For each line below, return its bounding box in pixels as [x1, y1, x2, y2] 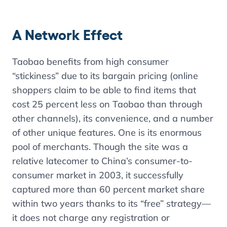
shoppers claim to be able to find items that [12, 84, 196, 96]
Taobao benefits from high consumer [12, 56, 169, 67]
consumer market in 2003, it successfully [12, 169, 183, 181]
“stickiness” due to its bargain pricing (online [12, 70, 198, 82]
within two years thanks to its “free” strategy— [12, 198, 211, 209]
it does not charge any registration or [12, 212, 170, 223]
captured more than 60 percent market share [12, 183, 205, 195]
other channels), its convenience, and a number [12, 112, 213, 124]
